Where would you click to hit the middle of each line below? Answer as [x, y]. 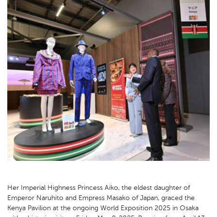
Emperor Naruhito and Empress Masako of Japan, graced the [101, 198]
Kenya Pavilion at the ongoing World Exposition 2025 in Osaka [103, 208]
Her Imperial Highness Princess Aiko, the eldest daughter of [99, 187]
